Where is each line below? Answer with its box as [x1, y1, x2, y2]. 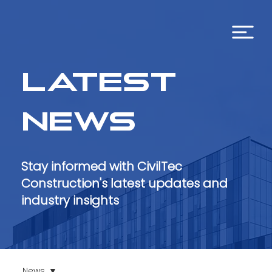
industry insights [21, 192, 120, 209]
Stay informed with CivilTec [21, 158, 183, 175]
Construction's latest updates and [21, 175, 228, 192]
